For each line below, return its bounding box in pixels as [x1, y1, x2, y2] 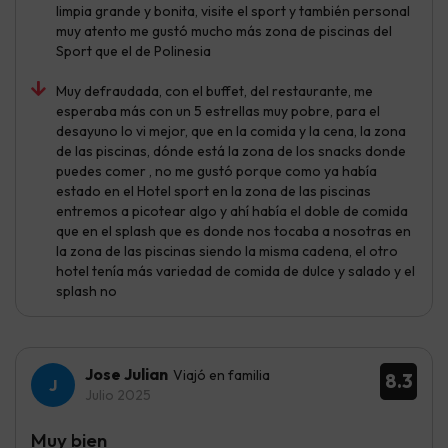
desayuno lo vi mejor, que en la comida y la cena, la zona [56, 121, 406, 140]
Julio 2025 [85, 385, 151, 404]
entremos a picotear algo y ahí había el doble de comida [56, 201, 408, 220]
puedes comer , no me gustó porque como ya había [56, 161, 377, 180]
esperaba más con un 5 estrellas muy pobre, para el [56, 101, 380, 120]
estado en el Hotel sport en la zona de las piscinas [56, 181, 371, 200]
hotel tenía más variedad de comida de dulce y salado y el [56, 261, 415, 280]
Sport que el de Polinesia [56, 41, 211, 60]
